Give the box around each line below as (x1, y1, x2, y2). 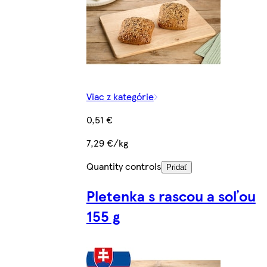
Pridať (166, 162, 187, 172)
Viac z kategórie (86, 89, 154, 103)
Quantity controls (86, 159, 162, 173)
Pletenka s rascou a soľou (86, 185, 256, 206)
